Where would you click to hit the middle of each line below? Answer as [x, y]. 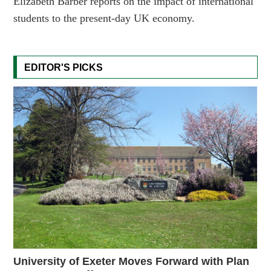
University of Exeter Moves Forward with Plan [132, 262]
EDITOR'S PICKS [64, 67]
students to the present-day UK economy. [104, 18]
